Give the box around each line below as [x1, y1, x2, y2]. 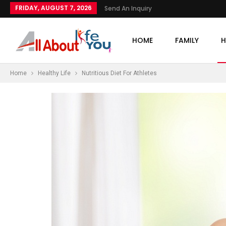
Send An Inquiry [104, 4, 152, 13]
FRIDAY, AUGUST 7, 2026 [15, 4, 92, 12]
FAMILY [175, 35, 199, 45]
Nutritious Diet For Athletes [82, 70, 157, 77]
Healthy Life [38, 70, 71, 77]
